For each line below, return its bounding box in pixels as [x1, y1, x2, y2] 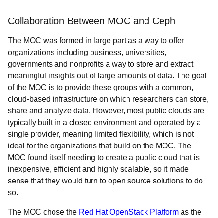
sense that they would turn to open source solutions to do [8, 177, 203, 185]
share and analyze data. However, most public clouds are [8, 107, 204, 115]
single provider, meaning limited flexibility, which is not [8, 130, 194, 138]
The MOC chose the [8, 208, 79, 216]
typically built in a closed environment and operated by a [8, 118, 201, 127]
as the [179, 208, 201, 216]
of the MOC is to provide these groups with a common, [8, 83, 193, 91]
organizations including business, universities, [8, 48, 166, 56]
